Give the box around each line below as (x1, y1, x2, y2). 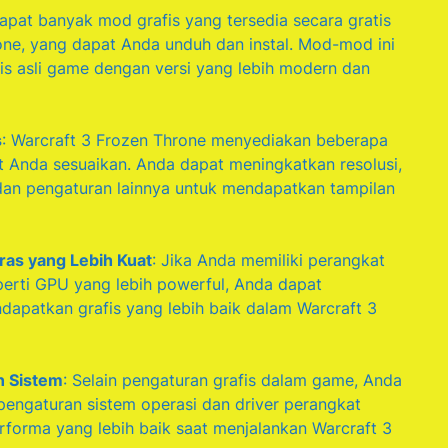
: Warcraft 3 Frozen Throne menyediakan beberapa (2, 130, 388, 151)
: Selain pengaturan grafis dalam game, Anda (63, 370, 402, 391)
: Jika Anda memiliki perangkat (152, 250, 385, 271)
